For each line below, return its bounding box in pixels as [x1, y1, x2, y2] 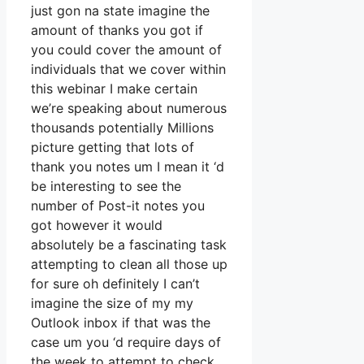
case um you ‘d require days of [31, 334, 221, 351]
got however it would [31, 217, 162, 234]
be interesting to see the [31, 178, 181, 195]
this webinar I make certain [31, 80, 197, 97]
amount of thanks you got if [31, 22, 203, 39]
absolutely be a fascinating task [31, 236, 227, 253]
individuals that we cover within [31, 61, 226, 78]
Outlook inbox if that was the [31, 314, 210, 331]
